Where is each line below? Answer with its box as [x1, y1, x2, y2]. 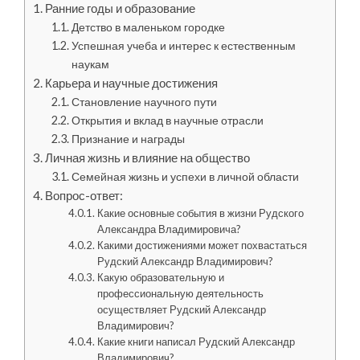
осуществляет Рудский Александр [97, 302, 267, 316]
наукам [71, 56, 109, 71]
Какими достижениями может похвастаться [97, 238, 308, 252]
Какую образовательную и [97, 270, 225, 284]
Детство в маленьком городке [71, 19, 225, 34]
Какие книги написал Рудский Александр [97, 334, 296, 348]
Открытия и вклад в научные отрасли [71, 112, 264, 127]
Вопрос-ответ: [45, 187, 124, 202]
